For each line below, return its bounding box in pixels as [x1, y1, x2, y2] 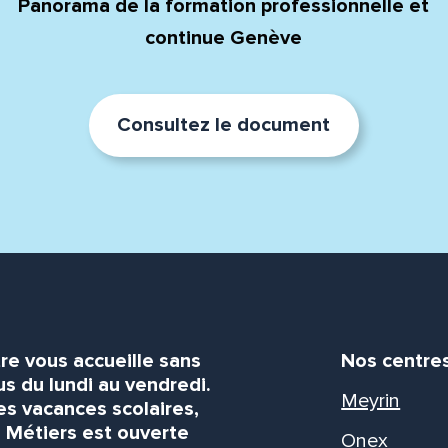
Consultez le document [117, 113, 331, 138]
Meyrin [341, 388, 401, 413]
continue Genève [145, 26, 303, 51]
